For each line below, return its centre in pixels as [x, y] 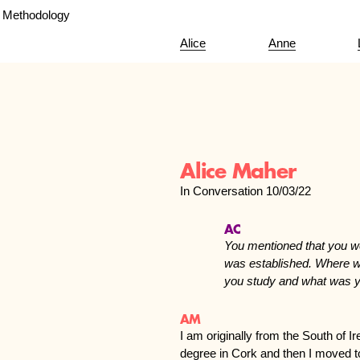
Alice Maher [238, 172]
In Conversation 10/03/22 [245, 191]
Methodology [37, 15]
